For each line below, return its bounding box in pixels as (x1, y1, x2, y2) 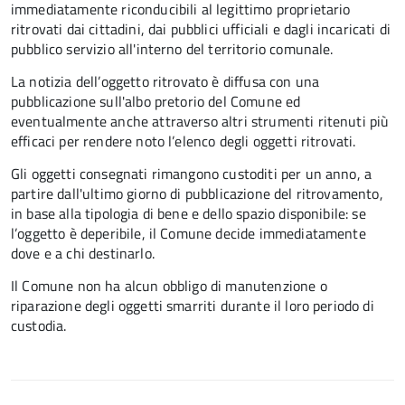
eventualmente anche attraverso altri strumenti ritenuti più (11, 110, 390, 132)
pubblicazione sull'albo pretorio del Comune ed (11, 90, 301, 112)
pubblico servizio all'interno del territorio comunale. (11, 38, 334, 60)
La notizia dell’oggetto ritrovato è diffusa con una (11, 71, 320, 92)
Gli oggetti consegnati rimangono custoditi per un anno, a (11, 163, 372, 184)
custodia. (11, 315, 67, 336)
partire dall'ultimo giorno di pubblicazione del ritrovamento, (11, 183, 383, 204)
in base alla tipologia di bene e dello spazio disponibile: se (11, 202, 366, 224)
